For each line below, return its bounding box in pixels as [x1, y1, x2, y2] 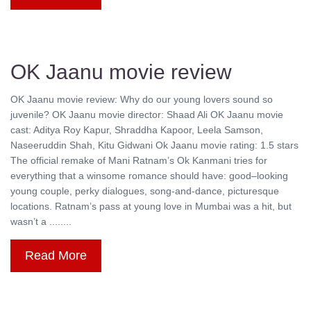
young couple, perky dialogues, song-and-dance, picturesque [10, 185, 279, 197]
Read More [25, 249, 87, 263]
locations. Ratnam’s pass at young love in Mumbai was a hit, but [10, 201, 292, 212]
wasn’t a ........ [10, 216, 72, 228]
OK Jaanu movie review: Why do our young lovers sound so [10, 94, 273, 106]
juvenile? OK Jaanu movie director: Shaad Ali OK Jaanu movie [10, 109, 283, 121]
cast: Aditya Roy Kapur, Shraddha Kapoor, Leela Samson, [10, 124, 263, 136]
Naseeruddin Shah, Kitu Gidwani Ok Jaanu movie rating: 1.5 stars [10, 140, 299, 151]
